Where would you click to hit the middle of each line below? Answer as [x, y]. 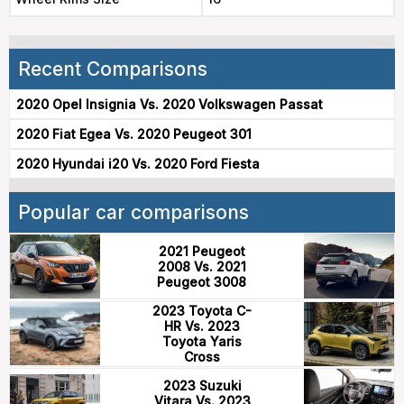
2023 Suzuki [202, 385]
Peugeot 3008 [202, 281]
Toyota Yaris [202, 342]
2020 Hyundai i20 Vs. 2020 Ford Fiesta [138, 164]
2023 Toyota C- [202, 311]
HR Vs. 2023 [202, 326]
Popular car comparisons [133, 213]
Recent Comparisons [113, 69]
